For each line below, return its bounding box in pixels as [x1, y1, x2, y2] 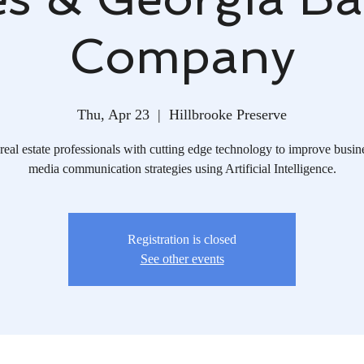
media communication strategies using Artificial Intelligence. [28, 161, 336, 175]
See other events [140, 251, 224, 266]
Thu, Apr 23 [77, 106, 149, 123]
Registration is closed [128, 232, 236, 246]
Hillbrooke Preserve [169, 106, 287, 123]
